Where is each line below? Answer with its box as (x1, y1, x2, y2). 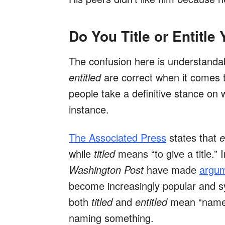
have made (144, 162, 199, 177)
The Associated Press (69, 130, 166, 145)
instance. (69, 102, 109, 117)
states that (166, 130, 219, 145)
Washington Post (69, 162, 144, 177)
